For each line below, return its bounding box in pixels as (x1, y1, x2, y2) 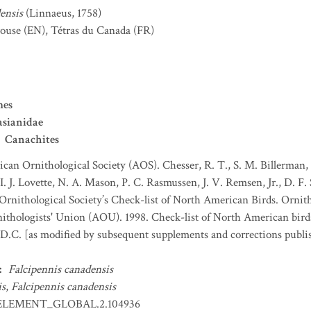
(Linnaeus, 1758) (26, 6, 101, 21)
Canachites (5, 132, 59, 147)
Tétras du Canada (51, 23, 131, 38)
